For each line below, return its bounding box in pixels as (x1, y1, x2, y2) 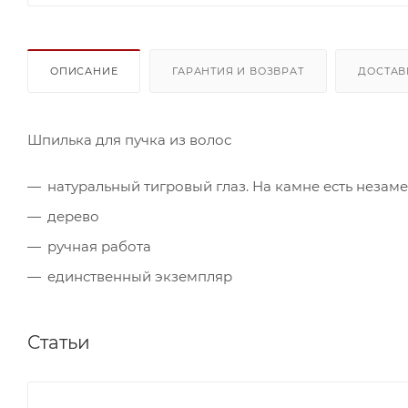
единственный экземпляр (47, 267, 232, 285)
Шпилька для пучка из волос (27, 130, 231, 148)
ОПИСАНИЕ (50, 64, 118, 77)
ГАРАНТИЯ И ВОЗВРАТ (172, 64, 304, 77)
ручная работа (47, 237, 151, 255)
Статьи (27, 331, 90, 353)
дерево (47, 207, 99, 225)
